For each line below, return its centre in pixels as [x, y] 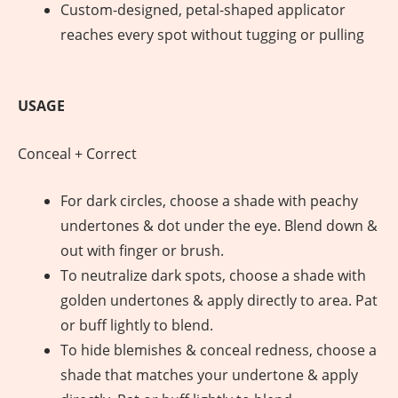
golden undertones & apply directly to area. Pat [219, 301]
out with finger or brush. [142, 251]
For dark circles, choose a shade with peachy [209, 201]
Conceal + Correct [77, 153]
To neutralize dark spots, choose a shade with [213, 276]
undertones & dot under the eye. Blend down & [219, 226]
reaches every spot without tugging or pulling [212, 35]
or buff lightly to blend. [137, 326]
